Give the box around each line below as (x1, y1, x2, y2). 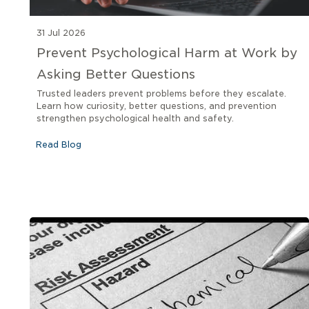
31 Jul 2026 (37, 27, 86, 38)
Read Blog (36, 139, 81, 150)
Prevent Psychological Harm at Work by (37, 45, 297, 60)
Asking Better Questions (37, 66, 195, 81)
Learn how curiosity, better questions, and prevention (37, 100, 277, 111)
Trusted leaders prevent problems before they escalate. (37, 88, 286, 99)
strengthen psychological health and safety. (37, 112, 234, 123)
